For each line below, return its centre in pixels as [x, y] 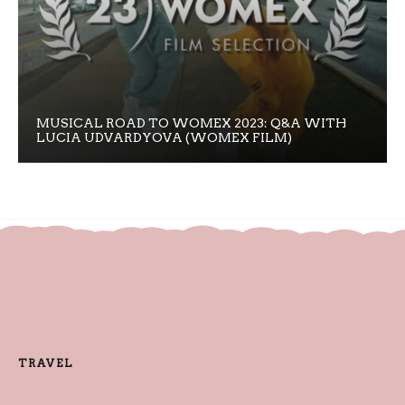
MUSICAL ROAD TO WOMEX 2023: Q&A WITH [191, 122]
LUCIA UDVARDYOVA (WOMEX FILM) [164, 137]
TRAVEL [46, 363]
